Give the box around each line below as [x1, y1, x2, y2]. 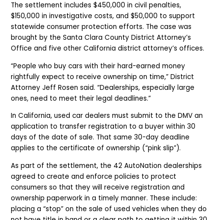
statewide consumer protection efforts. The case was [11, 22, 192, 32]
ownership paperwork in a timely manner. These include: [11, 193, 197, 203]
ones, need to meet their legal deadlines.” [11, 93, 151, 103]
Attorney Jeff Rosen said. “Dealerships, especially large [11, 82, 195, 92]
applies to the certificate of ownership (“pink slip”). [11, 143, 181, 153]
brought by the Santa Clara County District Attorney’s [11, 33, 192, 43]
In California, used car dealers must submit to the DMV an [11, 111, 203, 121]
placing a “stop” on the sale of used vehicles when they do [11, 204, 207, 214]
